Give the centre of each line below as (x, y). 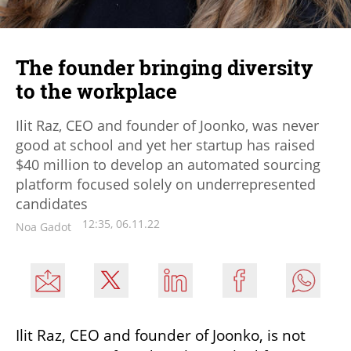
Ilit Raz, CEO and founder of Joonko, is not (161, 335)
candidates (52, 203)
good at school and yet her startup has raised (165, 145)
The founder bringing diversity (164, 67)
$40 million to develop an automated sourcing (168, 164)
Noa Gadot (43, 226)
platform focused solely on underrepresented (166, 184)
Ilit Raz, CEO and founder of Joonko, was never (167, 125)
